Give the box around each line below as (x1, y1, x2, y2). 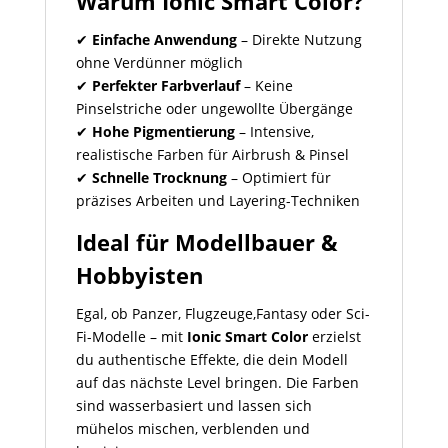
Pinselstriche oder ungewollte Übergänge (75, 99, 353, 119)
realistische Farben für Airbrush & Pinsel (75, 145, 349, 165)
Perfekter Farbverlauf (91, 76, 240, 96)
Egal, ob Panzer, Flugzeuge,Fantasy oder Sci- (75, 304, 370, 324)
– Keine (239, 76, 293, 96)
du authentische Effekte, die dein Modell (75, 350, 348, 370)
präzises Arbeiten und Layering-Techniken (75, 191, 360, 211)
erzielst (307, 327, 361, 347)
